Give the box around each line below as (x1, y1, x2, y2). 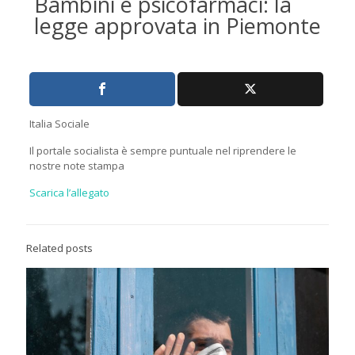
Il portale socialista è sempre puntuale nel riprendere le (29, 143, 296, 158)
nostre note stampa (29, 158, 124, 173)
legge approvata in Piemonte (34, 11, 321, 40)
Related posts (26, 241, 93, 255)
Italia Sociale (29, 116, 90, 131)
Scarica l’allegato (29, 185, 109, 200)
